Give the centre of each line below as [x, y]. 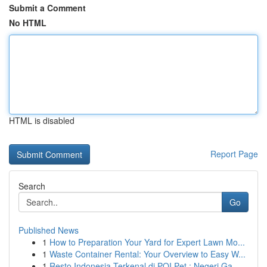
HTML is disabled [42, 120]
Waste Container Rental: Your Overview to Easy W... [148, 254]
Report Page [234, 154]
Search [32, 186]
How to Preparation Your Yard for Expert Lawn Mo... [147, 242]
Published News [49, 230]
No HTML [28, 23]
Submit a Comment [47, 8]
